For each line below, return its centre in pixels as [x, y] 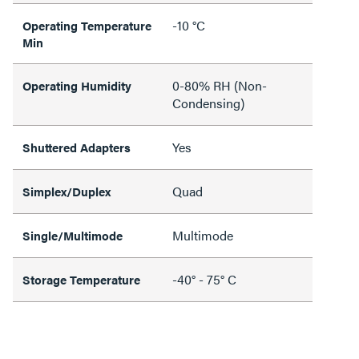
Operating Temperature [87, 25]
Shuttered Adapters [77, 147]
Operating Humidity [77, 85]
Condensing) [208, 103]
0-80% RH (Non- [220, 85]
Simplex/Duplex [67, 191]
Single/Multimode [73, 235]
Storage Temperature [81, 279]
